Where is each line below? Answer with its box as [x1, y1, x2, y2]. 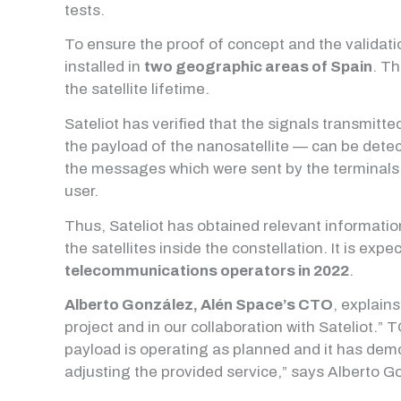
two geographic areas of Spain [144, 58, 372, 76]
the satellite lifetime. [64, 81, 209, 98]
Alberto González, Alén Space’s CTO [64, 296, 333, 314]
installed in [64, 58, 144, 76]
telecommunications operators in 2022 [64, 261, 349, 279]
